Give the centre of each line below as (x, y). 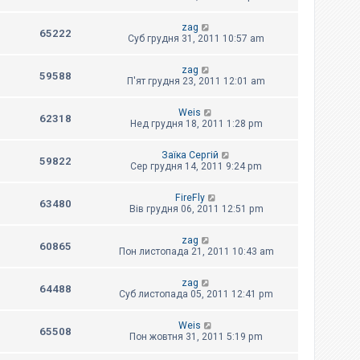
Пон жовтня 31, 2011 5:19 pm (196, 337)
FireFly (190, 198)
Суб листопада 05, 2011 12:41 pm (196, 295)
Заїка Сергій (190, 155)
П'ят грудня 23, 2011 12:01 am (196, 82)
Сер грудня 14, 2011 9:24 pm (196, 167)
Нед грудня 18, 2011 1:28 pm (196, 124)
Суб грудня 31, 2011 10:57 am (196, 39)
